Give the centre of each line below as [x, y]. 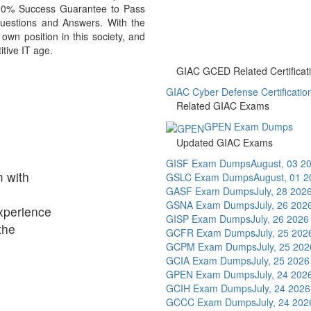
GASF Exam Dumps [210, 191]
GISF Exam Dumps [208, 163]
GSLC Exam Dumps [210, 177]
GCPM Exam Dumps [211, 246]
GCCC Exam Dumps [211, 302]
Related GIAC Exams [223, 106]
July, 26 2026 [280, 218]
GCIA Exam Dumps [209, 260]
